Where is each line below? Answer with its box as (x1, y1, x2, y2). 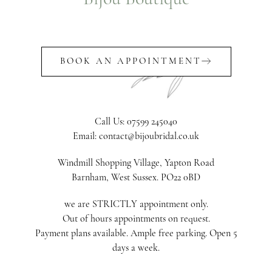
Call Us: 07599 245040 (95, 115, 177, 128)
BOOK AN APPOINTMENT (59, 55, 202, 67)
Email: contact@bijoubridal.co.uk (73, 130, 199, 143)
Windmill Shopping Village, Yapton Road (58, 157, 214, 169)
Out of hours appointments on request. (62, 212, 210, 225)
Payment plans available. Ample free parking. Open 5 (35, 227, 237, 240)
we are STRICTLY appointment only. (64, 198, 208, 211)
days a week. (112, 242, 160, 254)
